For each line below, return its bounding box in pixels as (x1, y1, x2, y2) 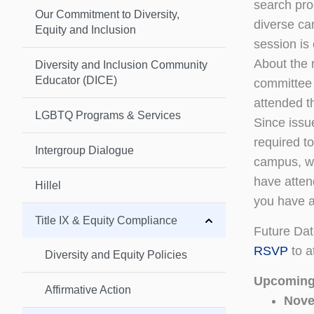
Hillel (35, 179, 61, 191)
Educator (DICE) (35, 74, 117, 86)
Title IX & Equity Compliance (35, 214, 177, 226)
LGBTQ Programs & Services (35, 109, 181, 121)
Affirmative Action (45, 283, 131, 296)
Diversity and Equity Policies (45, 248, 187, 261)
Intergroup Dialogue (35, 144, 134, 156)
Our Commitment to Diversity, (35, 8, 179, 20)
